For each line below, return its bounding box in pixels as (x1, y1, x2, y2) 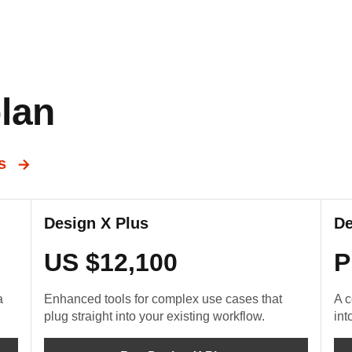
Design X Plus (44, 214, 148, 232)
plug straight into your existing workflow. (44, 310, 265, 323)
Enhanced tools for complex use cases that (44, 292, 282, 306)
